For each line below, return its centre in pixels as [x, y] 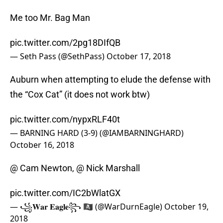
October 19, [186, 207]
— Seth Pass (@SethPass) [58, 56]
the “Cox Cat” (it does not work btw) [80, 95]
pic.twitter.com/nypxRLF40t [65, 119]
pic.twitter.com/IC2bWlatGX [65, 193]
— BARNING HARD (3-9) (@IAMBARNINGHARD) [97, 133]
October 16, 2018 [42, 145]
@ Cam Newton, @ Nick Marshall [75, 168]
